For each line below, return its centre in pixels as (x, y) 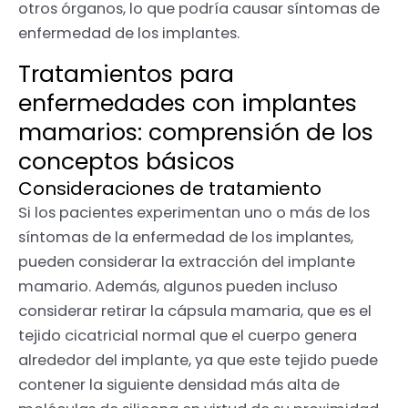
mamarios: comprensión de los (196, 133)
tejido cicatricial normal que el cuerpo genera (188, 336)
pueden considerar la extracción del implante (187, 262)
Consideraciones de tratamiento (170, 189)
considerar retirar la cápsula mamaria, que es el (195, 311)
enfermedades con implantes (188, 104)
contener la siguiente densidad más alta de (179, 385)
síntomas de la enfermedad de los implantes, (186, 238)
